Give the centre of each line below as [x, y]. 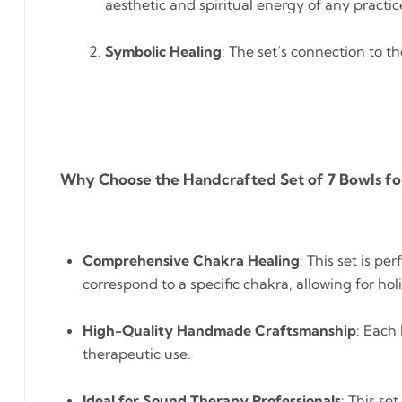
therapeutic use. [137, 354]
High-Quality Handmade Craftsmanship [219, 330]
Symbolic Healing [163, 51]
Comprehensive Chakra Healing [191, 260]
